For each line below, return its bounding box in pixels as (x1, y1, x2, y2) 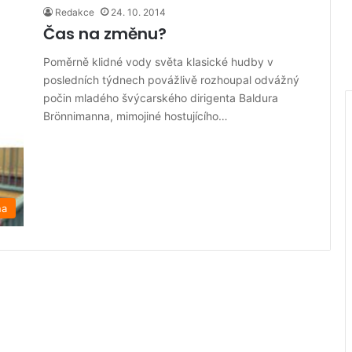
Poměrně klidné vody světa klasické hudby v (43, 55, 273, 68)
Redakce (55, 6, 94, 18)
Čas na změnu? (43, 23, 167, 45)
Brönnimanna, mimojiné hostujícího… (43, 109, 228, 123)
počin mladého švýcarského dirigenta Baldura (43, 91, 278, 104)
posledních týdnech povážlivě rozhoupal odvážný (43, 73, 299, 86)
